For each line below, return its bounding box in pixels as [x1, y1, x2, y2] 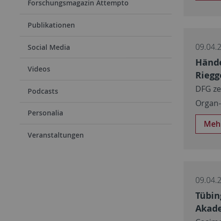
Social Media [28, 42, 70, 52]
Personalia [28, 108, 63, 118]
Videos [28, 64, 50, 74]
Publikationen [28, 20, 75, 30]
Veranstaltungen [28, 130, 84, 140]
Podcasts [28, 86, 58, 96]
